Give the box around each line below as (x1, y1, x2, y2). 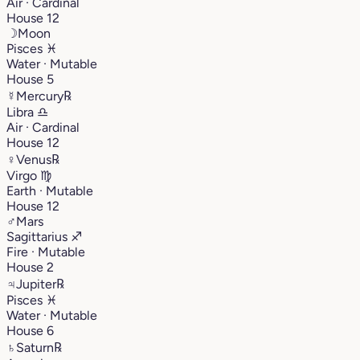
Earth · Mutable (6, 182, 93, 198)
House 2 (6, 259, 54, 275)
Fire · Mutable (6, 243, 85, 260)
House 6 (6, 322, 54, 338)
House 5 (6, 71, 54, 87)
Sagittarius (6, 228, 71, 244)
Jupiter (16, 276, 56, 292)
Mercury (16, 88, 63, 104)
